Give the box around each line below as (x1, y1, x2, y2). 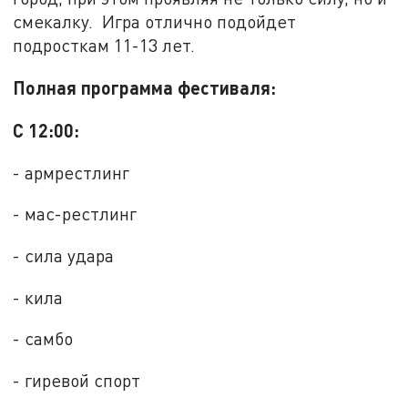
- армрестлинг (13, 161, 130, 183)
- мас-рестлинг (13, 203, 138, 225)
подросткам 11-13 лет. (13, 35, 196, 56)
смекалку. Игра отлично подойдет (13, 11, 297, 33)
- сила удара (13, 244, 115, 266)
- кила (13, 286, 64, 308)
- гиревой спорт (13, 369, 141, 391)
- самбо (13, 328, 74, 350)
